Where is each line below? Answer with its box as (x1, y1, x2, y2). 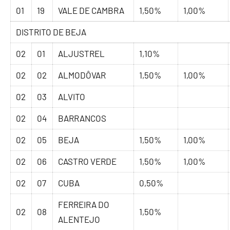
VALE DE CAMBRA (58, 5, 125, 16)
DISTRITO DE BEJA (16, 27, 87, 37)
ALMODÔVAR (58, 70, 106, 81)
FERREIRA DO (58, 199, 110, 210)
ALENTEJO (58, 214, 101, 225)
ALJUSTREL (58, 48, 105, 59)
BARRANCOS (58, 113, 107, 124)
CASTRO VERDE (58, 156, 117, 167)
